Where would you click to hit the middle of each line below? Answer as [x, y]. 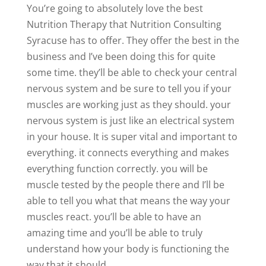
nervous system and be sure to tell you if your [129, 88]
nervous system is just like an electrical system [130, 120]
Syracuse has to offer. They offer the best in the [133, 40]
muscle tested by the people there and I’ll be [125, 184]
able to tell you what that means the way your [128, 200]
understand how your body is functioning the [128, 248]
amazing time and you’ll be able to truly [114, 232]
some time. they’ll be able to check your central [132, 72]
